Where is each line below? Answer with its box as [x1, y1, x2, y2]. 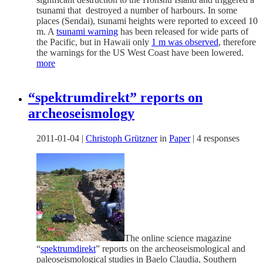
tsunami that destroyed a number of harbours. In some [36, 5, 237, 16]
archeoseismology [28, 106, 134, 122]
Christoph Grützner [86, 133, 157, 144]
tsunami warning [56, 26, 118, 37]
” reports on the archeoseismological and [96, 244, 245, 254]
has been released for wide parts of [118, 26, 248, 37]
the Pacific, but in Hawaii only [36, 37, 151, 48]
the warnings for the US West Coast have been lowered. [36, 48, 244, 58]
